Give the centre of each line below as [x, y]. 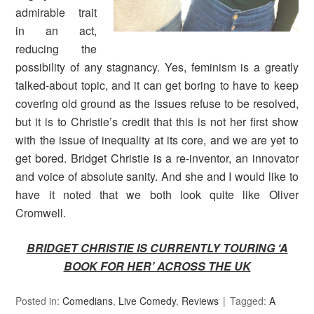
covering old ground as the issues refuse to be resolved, [157, 103]
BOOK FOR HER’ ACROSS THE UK [157, 266]
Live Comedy [148, 300]
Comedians [88, 300]
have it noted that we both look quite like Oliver [157, 194]
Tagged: [250, 300]
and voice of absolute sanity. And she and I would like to [157, 176]
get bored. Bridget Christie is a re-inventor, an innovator [157, 158]
